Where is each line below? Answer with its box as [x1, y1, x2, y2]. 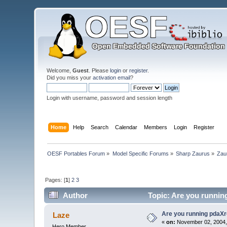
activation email [93, 74, 131, 81]
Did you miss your [47, 74, 93, 81]
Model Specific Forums [112, 150, 169, 157]
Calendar [115, 124, 137, 130]
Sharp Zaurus [176, 150, 210, 157]
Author [62, 191, 88, 200]
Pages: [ [45, 176, 66, 183]
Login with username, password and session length [47, 95, 173, 101]
